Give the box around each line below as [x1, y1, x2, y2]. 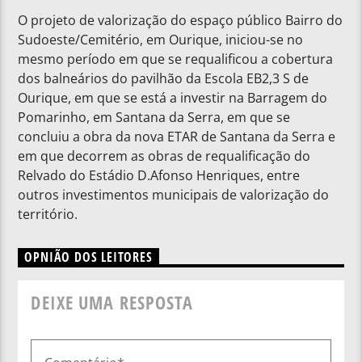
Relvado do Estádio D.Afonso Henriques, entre [18, 166, 301, 185]
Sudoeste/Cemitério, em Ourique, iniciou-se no [18, 31, 304, 49]
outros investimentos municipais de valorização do [18, 186, 330, 204]
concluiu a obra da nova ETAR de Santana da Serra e [18, 128, 336, 146]
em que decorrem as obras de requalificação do [18, 147, 311, 166]
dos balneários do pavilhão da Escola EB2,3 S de [18, 69, 309, 88]
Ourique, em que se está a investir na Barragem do [18, 89, 328, 107]
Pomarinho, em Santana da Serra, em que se [18, 108, 291, 127]
